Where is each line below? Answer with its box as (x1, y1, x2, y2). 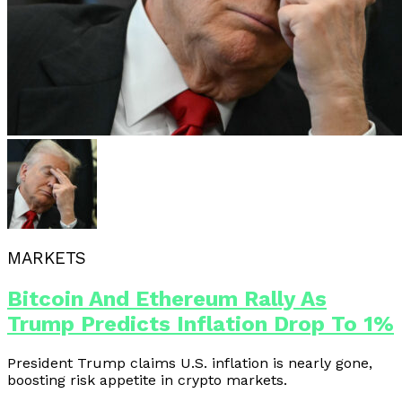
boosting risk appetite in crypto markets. (7, 371, 287, 389)
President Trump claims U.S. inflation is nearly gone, (7, 354, 372, 372)
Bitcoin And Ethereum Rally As (7, 286, 327, 312)
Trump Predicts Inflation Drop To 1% (7, 311, 394, 337)
